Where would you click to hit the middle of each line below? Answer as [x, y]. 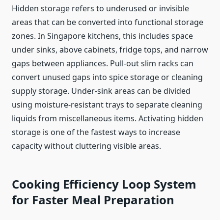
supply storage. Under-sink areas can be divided [101, 91]
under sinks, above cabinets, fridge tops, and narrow [110, 50]
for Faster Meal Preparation [93, 200]
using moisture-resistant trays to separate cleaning [107, 105]
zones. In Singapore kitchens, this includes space [102, 36]
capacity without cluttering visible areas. [86, 146]
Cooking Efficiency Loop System [104, 184]
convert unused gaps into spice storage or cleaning [107, 77]
